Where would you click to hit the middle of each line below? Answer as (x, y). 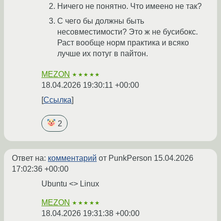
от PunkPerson (125, 158)
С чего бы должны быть (101, 21)
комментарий (72, 158)
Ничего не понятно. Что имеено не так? (129, 6)
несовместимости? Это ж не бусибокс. (128, 32)
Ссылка (57, 100)
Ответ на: (30, 158)
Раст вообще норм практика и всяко (123, 43)
